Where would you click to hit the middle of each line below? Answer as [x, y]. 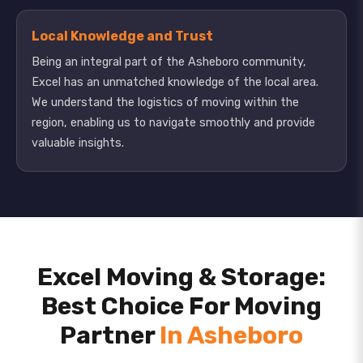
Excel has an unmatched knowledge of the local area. [175, 82]
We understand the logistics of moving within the [165, 102]
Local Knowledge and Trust [122, 36]
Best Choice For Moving [181, 306]
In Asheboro [231, 335]
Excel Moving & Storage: [181, 277]
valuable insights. [78, 143]
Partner [110, 335]
